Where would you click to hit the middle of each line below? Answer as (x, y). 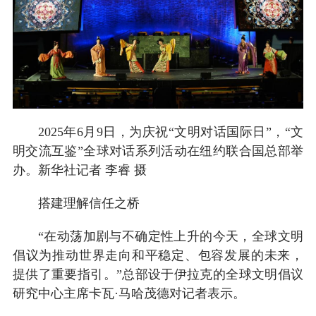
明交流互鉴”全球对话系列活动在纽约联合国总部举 (158, 151)
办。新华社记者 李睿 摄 (79, 170)
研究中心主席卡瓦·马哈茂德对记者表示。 (129, 293)
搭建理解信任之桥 (89, 203)
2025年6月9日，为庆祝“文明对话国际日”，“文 (171, 132)
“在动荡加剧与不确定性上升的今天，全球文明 (171, 236)
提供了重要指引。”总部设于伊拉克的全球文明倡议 (158, 274)
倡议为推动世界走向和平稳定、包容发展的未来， (158, 255)
